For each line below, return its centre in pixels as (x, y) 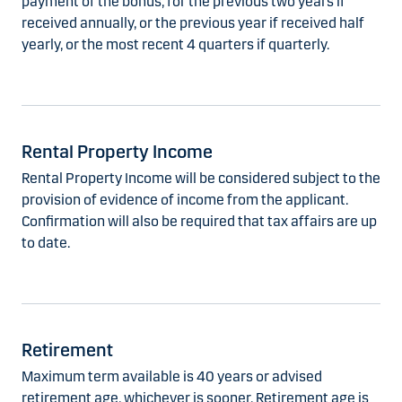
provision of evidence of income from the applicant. (185, 200)
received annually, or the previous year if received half (193, 23)
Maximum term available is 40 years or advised (172, 377)
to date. (46, 243)
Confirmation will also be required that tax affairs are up (199, 222)
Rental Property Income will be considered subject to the (201, 179)
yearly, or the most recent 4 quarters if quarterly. (175, 45)
